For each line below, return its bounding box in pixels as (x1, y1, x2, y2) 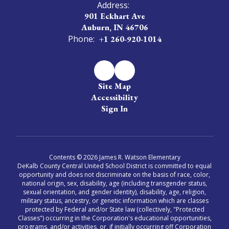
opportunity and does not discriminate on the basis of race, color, (19, 170, 210, 179)
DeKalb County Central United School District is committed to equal (17, 161, 212, 170)
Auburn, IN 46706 (81, 21, 148, 33)
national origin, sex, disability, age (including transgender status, (22, 178, 207, 188)
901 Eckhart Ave (84, 10, 145, 21)
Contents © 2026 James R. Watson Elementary (49, 152, 180, 162)
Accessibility (91, 91, 138, 103)
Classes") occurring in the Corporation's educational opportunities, (17, 213, 212, 222)
